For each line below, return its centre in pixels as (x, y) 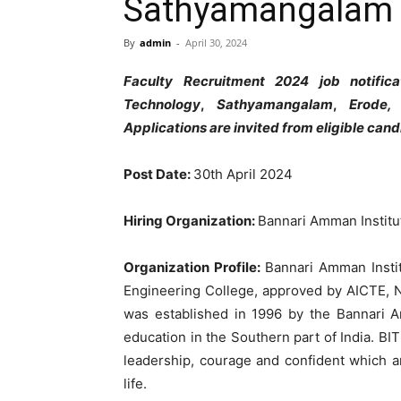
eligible (341, 128)
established (194, 314)
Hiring (145, 221)
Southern (262, 337)
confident (316, 360)
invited (258, 128)
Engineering (164, 290)
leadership (157, 360)
